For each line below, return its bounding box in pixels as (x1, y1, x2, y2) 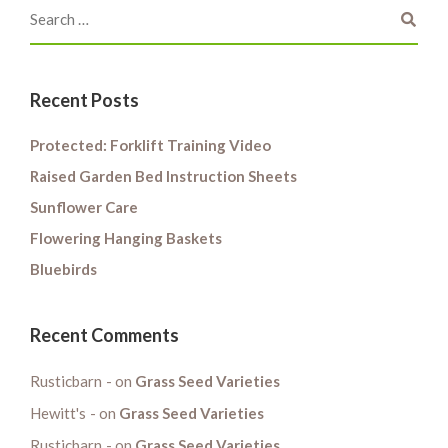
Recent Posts (30, 88, 139, 111)
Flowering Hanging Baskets (30, 228, 222, 247)
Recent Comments (30, 323, 179, 346)
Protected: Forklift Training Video (30, 135, 271, 154)
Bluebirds (30, 259, 97, 278)
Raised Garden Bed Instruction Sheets (30, 166, 297, 185)
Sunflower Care (30, 197, 138, 216)
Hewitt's (30, 403, 86, 422)
